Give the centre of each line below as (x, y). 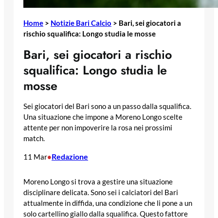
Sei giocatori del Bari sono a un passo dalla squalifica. (107, 107)
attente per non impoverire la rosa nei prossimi (98, 128)
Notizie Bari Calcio (81, 23)
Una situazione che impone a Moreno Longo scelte (103, 117)
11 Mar (35, 157)
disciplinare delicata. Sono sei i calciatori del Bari (101, 192)
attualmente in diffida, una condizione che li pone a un (108, 203)
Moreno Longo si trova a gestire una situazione (98, 182)
